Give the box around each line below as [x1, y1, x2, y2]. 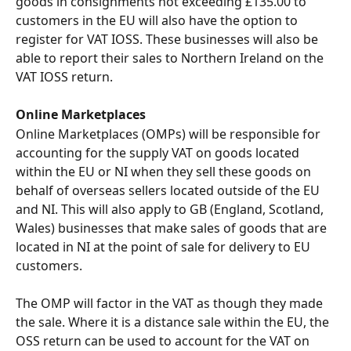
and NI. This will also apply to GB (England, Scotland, [16, 200, 327, 218]
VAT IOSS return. [16, 67, 113, 85]
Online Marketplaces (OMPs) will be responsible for [16, 125, 324, 143]
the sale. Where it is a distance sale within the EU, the [16, 313, 332, 331]
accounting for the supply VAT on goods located [16, 143, 302, 161]
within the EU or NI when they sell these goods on [16, 162, 314, 180]
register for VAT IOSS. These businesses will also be [16, 30, 321, 48]
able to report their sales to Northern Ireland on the [16, 49, 327, 67]
